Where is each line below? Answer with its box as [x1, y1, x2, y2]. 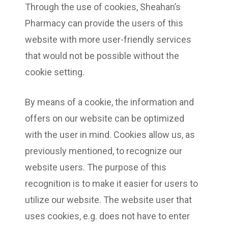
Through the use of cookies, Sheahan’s [25, 1, 181, 12]
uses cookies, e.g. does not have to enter [25, 210, 190, 221]
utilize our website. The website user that [25, 194, 192, 205]
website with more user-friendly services [25, 34, 191, 45]
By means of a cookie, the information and [25, 96, 194, 107]
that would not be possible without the [25, 50, 179, 61]
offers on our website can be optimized [25, 112, 184, 124]
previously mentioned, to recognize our [25, 145, 182, 156]
